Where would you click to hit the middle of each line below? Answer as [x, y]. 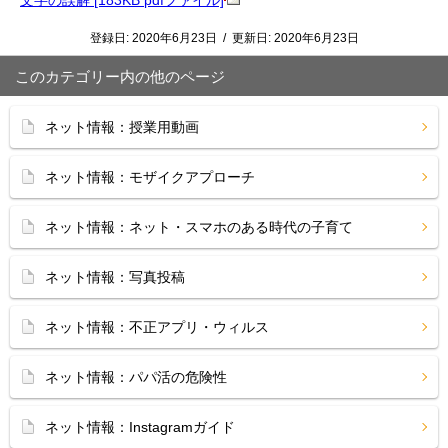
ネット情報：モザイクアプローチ [150, 177]
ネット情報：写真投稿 [115, 277]
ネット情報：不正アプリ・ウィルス [157, 327]
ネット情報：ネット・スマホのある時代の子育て [199, 227]
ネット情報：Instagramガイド [140, 427]
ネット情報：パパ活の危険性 [136, 377]
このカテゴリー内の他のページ [120, 76]
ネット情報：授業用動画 [122, 127]
